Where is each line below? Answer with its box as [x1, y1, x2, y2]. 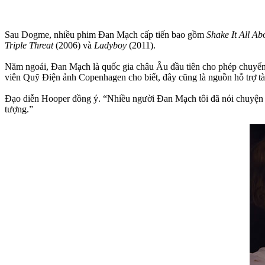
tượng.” [5, 104, 33, 114]
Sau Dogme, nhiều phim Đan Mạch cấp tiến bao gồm [5, 29, 206, 40]
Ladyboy [94, 40, 127, 50]
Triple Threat [5, 40, 53, 50]
